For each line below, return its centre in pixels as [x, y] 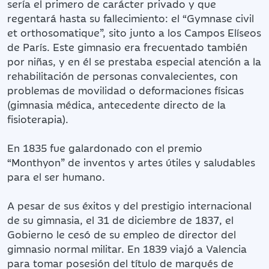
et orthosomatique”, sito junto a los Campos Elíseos [134, 32]
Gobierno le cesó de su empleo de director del [122, 234]
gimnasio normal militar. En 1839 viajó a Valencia [127, 248]
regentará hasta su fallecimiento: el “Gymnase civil [131, 18]
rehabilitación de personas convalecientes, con [122, 75]
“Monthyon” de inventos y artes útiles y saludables [131, 162]
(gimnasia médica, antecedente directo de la [116, 104]
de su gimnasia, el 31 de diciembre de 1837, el [120, 219]
